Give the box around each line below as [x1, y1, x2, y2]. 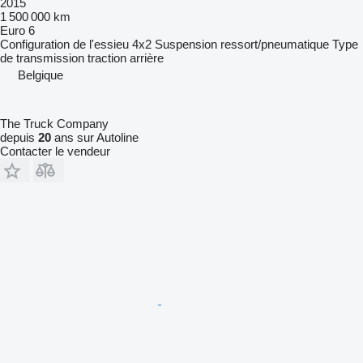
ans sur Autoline [51, 130, 139, 144]
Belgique [18, 67, 63, 82]
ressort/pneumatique [220, 36, 329, 51]
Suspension [155, 36, 217, 51]
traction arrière [88, 50, 164, 65]
